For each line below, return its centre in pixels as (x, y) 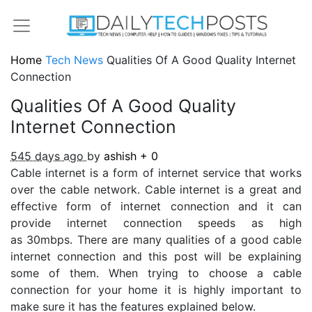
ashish (122, 156)
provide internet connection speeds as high (156, 223)
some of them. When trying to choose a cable (156, 273)
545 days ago (49, 156)
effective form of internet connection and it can (156, 206)
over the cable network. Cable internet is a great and (156, 189)
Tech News (76, 60)
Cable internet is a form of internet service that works (156, 172)
